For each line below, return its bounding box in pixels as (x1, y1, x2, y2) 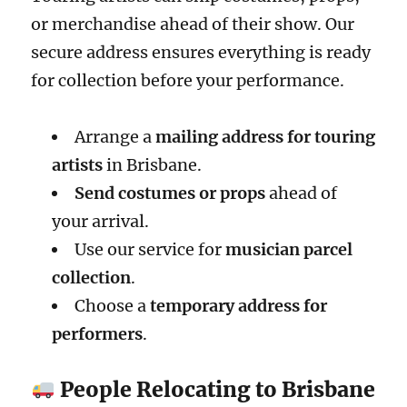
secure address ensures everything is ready (31, 41, 372, 63)
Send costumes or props (74, 183, 265, 204)
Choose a (74, 295, 150, 317)
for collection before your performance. (31, 69, 345, 91)
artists (51, 154, 103, 176)
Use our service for (74, 239, 225, 261)
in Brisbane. (102, 154, 202, 176)
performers (51, 323, 143, 345)
